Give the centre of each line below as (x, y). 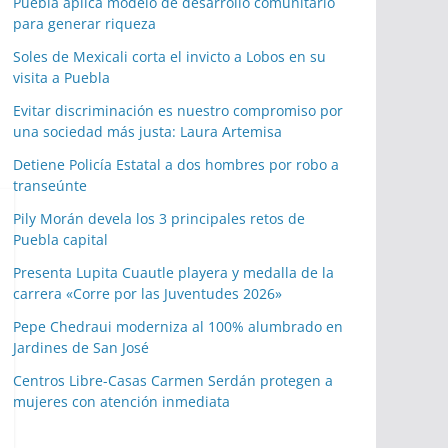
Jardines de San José (81, 348)
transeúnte (50, 186)
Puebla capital (60, 240)
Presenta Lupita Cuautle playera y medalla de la (173, 273)
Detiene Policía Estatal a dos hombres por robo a (176, 165)
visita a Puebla (61, 78)
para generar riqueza (84, 24)
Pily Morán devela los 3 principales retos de (159, 219)
